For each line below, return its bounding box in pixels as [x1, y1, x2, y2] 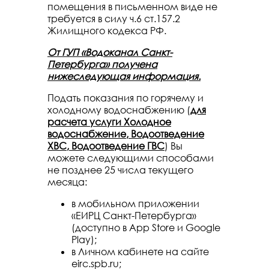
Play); [71, 234, 97, 246]
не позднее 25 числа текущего [47, 164, 193, 176]
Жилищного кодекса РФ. [47, 25, 166, 37]
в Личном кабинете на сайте [71, 246, 209, 258]
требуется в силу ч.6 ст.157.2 [47, 13, 180, 25]
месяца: [47, 176, 87, 188]
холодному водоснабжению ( [47, 104, 190, 116]
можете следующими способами [47, 152, 214, 164]
